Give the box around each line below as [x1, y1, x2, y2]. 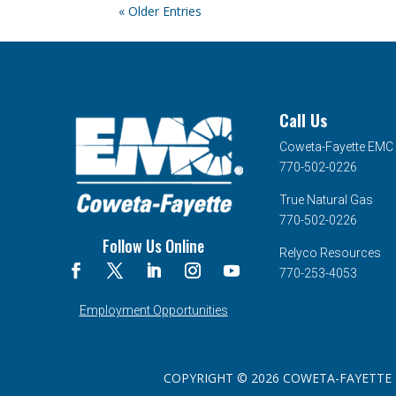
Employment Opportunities [79, 302, 228, 317]
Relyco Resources [279, 246, 382, 261]
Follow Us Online [103, 234, 205, 258]
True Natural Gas [279, 193, 374, 208]
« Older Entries [118, 2, 202, 19]
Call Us [279, 109, 328, 133]
